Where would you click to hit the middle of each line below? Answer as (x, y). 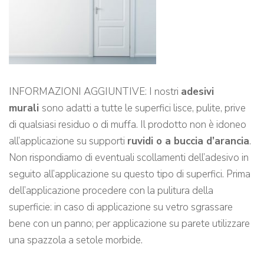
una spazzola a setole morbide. (76, 240)
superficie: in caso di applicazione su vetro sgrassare (121, 207)
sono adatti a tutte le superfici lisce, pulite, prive (144, 108)
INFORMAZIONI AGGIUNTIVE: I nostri (95, 92)
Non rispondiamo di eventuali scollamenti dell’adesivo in (129, 158)
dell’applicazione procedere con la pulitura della (111, 191)
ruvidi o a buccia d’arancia (188, 141)
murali (25, 108)
